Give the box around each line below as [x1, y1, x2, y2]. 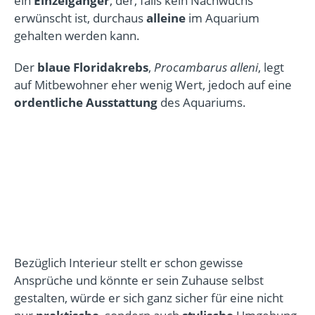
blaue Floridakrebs [37, 59, 148, 75]
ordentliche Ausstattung [14, 94, 157, 110]
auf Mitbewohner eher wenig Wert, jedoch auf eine [14, 77, 292, 93]
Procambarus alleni [154, 59, 258, 75]
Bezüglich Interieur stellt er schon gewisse [14, 255, 243, 271]
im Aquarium [186, 10, 259, 26]
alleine [146, 10, 186, 26]
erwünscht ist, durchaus [14, 10, 146, 26]
